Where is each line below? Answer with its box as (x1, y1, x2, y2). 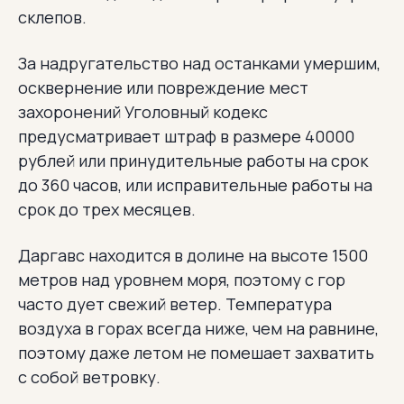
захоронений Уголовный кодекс (18, 100, 268, 123)
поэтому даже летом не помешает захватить (18, 341, 374, 363)
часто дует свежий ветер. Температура (18, 292, 332, 315)
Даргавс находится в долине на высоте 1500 (18, 243, 368, 266)
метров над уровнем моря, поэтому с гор (18, 268, 345, 290)
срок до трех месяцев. (18, 197, 196, 220)
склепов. (18, 5, 87, 28)
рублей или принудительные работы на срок (18, 149, 368, 171)
